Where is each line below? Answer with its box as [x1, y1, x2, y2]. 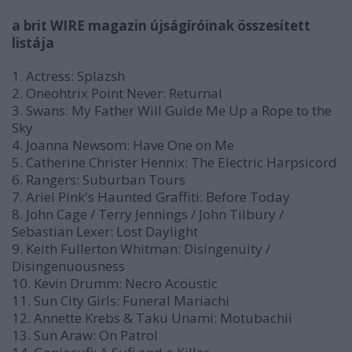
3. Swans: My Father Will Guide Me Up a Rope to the [12, 101, 332, 119]
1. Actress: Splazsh [12, 67, 125, 85]
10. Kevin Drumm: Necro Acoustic [12, 274, 218, 292]
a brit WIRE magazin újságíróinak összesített [12, 16, 310, 35]
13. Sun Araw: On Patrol [12, 326, 158, 344]
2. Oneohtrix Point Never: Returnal [12, 84, 222, 102]
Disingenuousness [12, 257, 125, 275]
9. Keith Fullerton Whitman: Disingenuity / [12, 240, 270, 258]
